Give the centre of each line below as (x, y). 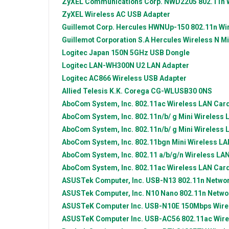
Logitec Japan (86, 53)
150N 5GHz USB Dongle (150, 53)
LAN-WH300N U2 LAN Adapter (139, 66)
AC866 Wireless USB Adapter (138, 78)
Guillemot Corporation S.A (106, 40)
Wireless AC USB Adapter (128, 15)
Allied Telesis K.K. (93, 91)
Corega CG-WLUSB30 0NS (168, 91)
